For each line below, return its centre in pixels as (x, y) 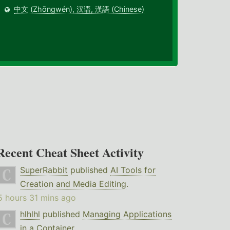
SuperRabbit (44, 170)
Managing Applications (127, 214)
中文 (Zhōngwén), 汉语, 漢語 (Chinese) (79, 9)
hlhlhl (30, 214)
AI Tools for (133, 170)
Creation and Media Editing (73, 184)
